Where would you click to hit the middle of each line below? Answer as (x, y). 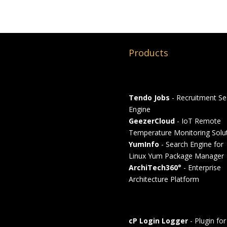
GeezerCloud (152, 121)
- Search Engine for (191, 144)
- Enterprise (201, 168)
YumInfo (144, 144)
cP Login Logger (158, 221)
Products (148, 53)
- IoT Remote (198, 121)
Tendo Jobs (149, 98)
